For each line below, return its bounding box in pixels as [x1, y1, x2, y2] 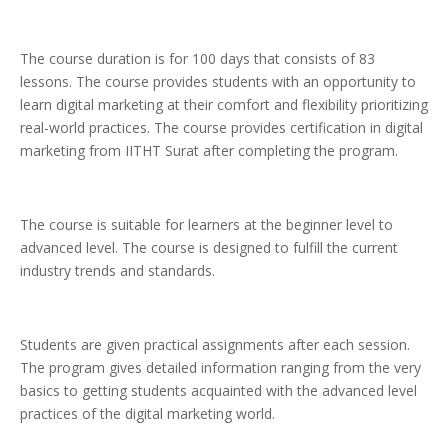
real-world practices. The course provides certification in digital [20, 118, 423, 138]
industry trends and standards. [20, 261, 215, 281]
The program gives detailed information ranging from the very [20, 358, 421, 378]
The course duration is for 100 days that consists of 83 [20, 49, 375, 69]
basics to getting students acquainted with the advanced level [20, 381, 417, 401]
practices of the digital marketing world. [20, 404, 275, 424]
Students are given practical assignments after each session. [20, 335, 410, 355]
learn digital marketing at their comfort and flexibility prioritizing [20, 95, 428, 115]
